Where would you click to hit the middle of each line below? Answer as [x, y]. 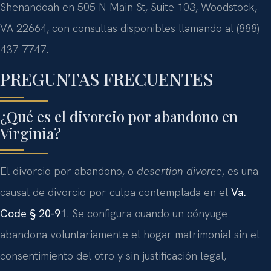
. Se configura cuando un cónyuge [147, 214]
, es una [240, 171]
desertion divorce [179, 171]
